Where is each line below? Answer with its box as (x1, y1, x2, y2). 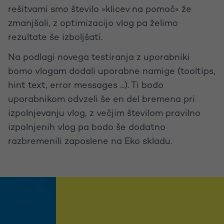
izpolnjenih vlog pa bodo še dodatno (8, 123, 165, 133)
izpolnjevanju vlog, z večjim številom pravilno (8, 109, 200, 119)
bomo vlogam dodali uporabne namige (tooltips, (8, 67, 215, 77)
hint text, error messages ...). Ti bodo (8, 81, 163, 91)
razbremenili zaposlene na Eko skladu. (8, 137, 172, 147)
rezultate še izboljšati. (8, 33, 102, 43)
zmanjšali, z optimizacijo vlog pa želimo (8, 19, 178, 29)
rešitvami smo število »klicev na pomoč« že (8, 5, 191, 15)
